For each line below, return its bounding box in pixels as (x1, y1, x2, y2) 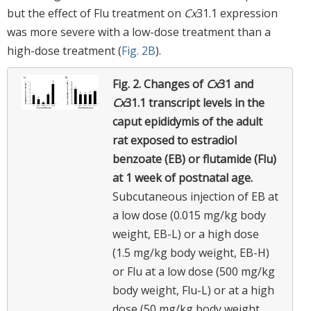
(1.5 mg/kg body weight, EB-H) (112, 244, 269, 260)
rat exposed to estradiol (112, 132, 237, 148)
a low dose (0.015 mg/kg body (112, 207, 266, 223)
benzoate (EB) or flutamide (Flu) (112, 151, 276, 167)
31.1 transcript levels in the (125, 94, 264, 110)
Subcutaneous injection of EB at (112, 188, 278, 204)
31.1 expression (196, 5, 278, 21)
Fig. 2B (121, 42, 155, 58)
